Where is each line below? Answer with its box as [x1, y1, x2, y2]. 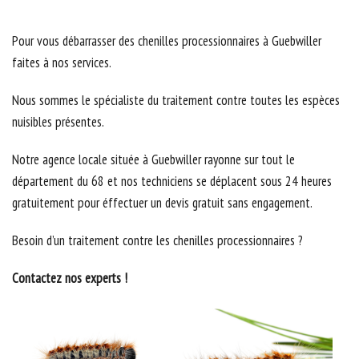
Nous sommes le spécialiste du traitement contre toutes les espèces [12, 91, 340, 110]
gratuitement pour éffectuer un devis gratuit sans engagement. [12, 194, 313, 212]
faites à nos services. [12, 54, 111, 72]
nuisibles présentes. [12, 113, 104, 131]
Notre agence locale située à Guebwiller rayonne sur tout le [12, 151, 295, 169]
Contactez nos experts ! [12, 269, 127, 288]
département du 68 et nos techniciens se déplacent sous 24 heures [12, 172, 332, 191]
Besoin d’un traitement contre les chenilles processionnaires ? [12, 232, 303, 250]
